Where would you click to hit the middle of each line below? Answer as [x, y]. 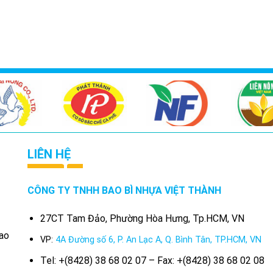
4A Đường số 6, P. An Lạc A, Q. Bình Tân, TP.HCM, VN [158, 240]
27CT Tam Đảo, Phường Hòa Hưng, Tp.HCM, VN [142, 218]
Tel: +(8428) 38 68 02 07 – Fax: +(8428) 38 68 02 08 [152, 260]
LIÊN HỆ [49, 154]
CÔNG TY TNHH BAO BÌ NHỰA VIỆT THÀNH [125, 190]
